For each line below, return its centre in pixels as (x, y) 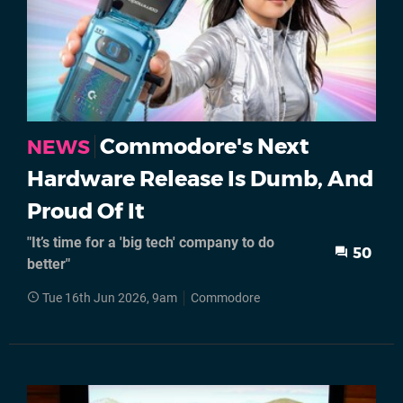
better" (49, 264)
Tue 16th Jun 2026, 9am (110, 298)
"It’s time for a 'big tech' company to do (151, 242)
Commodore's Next (204, 146)
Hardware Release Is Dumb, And (200, 178)
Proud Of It (85, 210)
